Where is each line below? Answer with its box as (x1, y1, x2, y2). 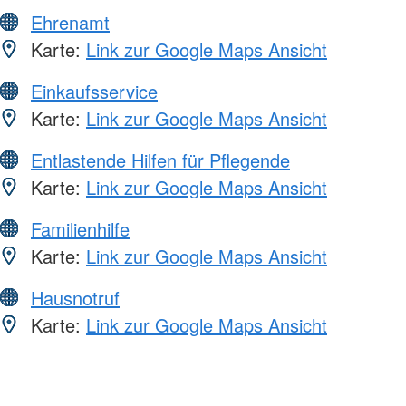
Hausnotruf (31, 284, 120, 311)
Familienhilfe (31, 215, 130, 242)
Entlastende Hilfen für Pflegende (31, 146, 290, 173)
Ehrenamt (31, 8, 110, 35)
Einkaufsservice (31, 77, 158, 104)
